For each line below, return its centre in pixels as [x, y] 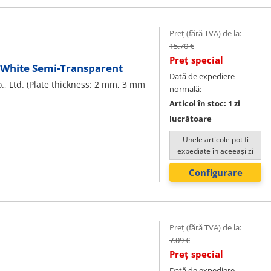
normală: [185, 89]
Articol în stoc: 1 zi [205, 103]
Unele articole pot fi [215, 139]
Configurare [215, 172]
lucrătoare [191, 119]
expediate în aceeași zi [215, 151]
